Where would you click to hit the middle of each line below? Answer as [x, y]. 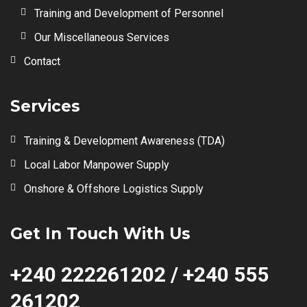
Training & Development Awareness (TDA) [124, 141]
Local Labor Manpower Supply [97, 165]
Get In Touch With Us [100, 234]
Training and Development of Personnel [129, 13]
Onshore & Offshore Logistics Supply [114, 189]
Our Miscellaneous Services [102, 37]
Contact [42, 61]
